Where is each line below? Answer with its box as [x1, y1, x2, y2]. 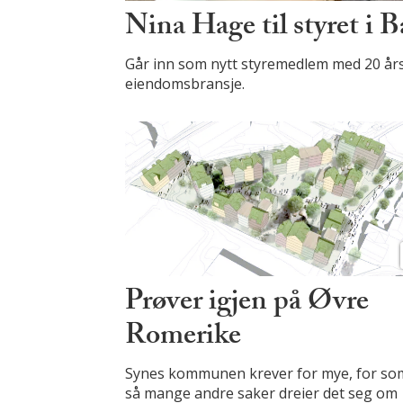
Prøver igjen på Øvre [125, 280, 370, 329]
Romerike [125, 314, 242, 363]
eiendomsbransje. [125, 74, 246, 94]
